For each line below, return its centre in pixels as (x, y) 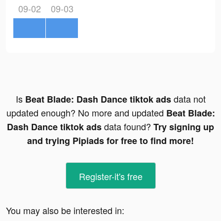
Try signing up (184, 127)
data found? (128, 127)
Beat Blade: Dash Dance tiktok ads (98, 99)
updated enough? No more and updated (86, 113)
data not (188, 99)
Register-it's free (110, 176)
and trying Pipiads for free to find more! (110, 141)
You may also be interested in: (65, 210)
